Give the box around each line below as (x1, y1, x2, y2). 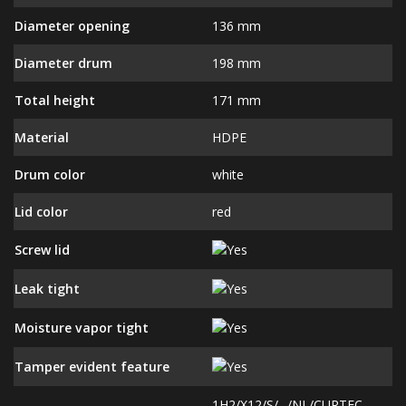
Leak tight (14, 279, 80, 297)
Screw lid (14, 240, 70, 258)
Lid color (14, 202, 68, 220)
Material (14, 128, 69, 146)
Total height (14, 91, 95, 109)
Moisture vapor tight (14, 318, 149, 336)
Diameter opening (14, 16, 130, 34)
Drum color (14, 165, 85, 183)
